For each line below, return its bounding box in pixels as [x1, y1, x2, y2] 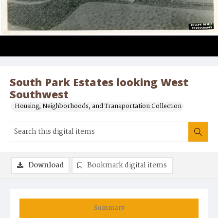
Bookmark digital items [87, 160, 167, 172]
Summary [93, 203, 125, 214]
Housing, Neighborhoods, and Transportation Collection [15, 101, 182, 112]
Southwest [10, 87, 69, 102]
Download [28, 160, 64, 172]
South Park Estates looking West [10, 75, 188, 90]
